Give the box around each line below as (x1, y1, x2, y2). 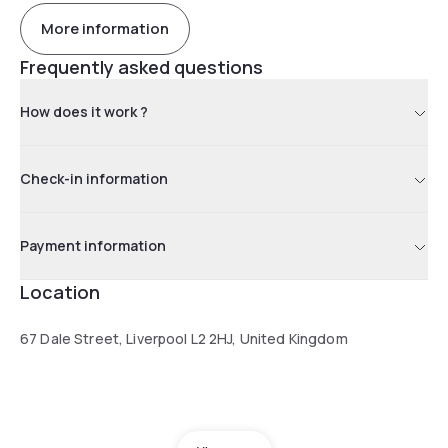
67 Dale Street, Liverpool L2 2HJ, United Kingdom (20, 328, 348, 348)
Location (20, 279, 100, 304)
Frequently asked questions (20, 54, 263, 79)
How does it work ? (20, 101, 148, 121)
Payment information (20, 235, 166, 255)
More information (41, 18, 169, 40)
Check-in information (20, 168, 168, 188)
